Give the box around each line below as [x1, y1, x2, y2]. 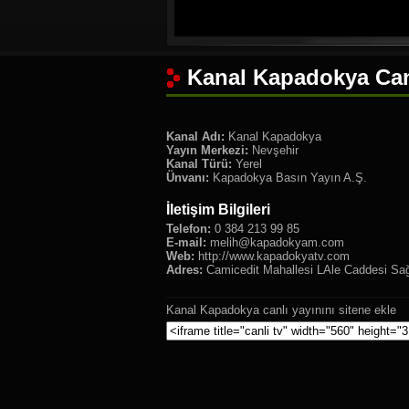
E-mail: [166, 236, 206, 249]
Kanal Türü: [166, 157, 232, 171]
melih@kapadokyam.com [210, 236, 344, 249]
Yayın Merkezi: [166, 143, 248, 157]
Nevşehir [248, 143, 299, 157]
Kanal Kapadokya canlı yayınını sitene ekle [166, 303, 396, 317]
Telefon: [166, 222, 211, 236]
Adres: [166, 263, 203, 277]
